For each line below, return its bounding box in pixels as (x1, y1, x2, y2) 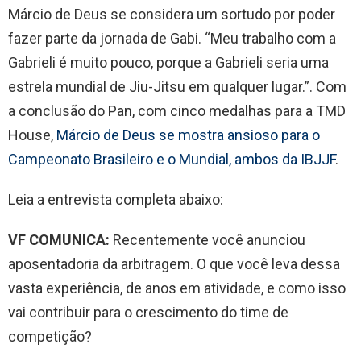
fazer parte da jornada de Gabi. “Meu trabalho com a (8, 29, 336, 47)
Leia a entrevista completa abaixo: (8, 190, 223, 208)
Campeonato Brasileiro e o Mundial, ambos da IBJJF (8, 150, 335, 168)
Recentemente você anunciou (110, 230, 305, 248)
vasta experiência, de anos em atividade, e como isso (8, 279, 346, 297)
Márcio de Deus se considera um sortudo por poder (8, 5, 335, 23)
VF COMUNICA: (8, 230, 110, 248)
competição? (8, 327, 92, 345)
